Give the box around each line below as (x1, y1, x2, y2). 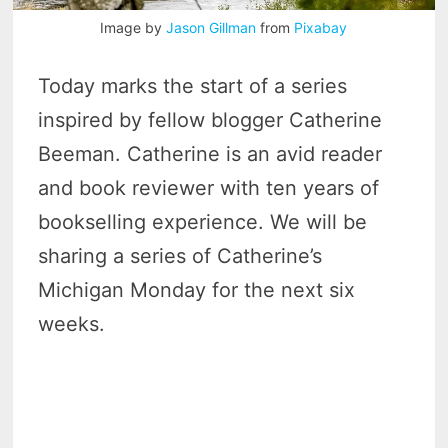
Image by (100, 19, 167, 37)
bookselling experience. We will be (38, 210, 368, 235)
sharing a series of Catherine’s (38, 244, 323, 269)
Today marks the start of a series (38, 74, 348, 99)
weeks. (38, 312, 106, 337)
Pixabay (294, 19, 348, 37)
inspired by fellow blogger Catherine (38, 108, 383, 133)
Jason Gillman (166, 19, 257, 37)
